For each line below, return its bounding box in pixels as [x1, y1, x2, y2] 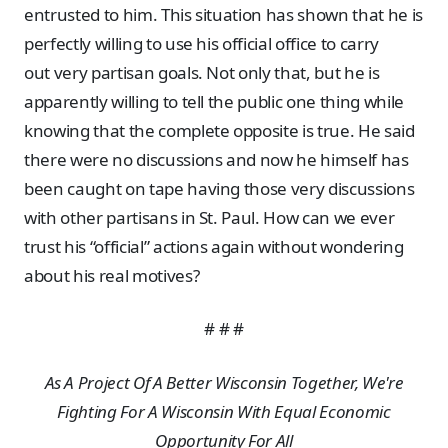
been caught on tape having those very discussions [24, 176, 415, 200]
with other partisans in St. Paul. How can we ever [24, 205, 395, 229]
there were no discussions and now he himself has [24, 147, 409, 171]
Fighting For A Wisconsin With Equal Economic [57, 400, 391, 424]
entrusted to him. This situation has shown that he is [24, 2, 423, 26]
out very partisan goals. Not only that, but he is [24, 60, 380, 84]
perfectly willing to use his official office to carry [24, 31, 379, 55]
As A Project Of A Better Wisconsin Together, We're [44, 371, 404, 395]
